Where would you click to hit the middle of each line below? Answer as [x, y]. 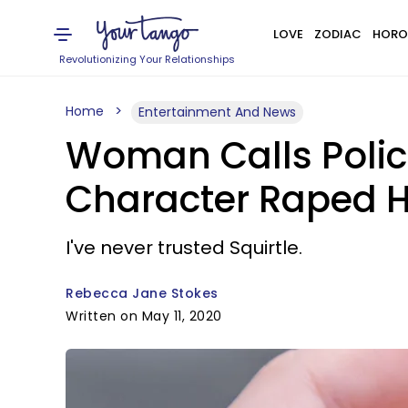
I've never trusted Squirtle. [184, 248]
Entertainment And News [217, 112]
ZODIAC [337, 34]
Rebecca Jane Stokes [142, 293]
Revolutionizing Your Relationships [148, 59]
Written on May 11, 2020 [144, 316]
